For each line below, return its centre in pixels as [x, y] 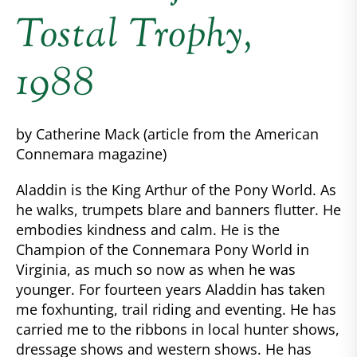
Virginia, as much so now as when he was [156, 270]
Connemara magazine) [91, 154]
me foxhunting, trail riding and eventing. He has [176, 310]
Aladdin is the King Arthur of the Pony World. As [176, 190]
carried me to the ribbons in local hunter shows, [178, 330]
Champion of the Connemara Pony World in [163, 250]
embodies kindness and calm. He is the [148, 230]
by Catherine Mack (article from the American [167, 134]
